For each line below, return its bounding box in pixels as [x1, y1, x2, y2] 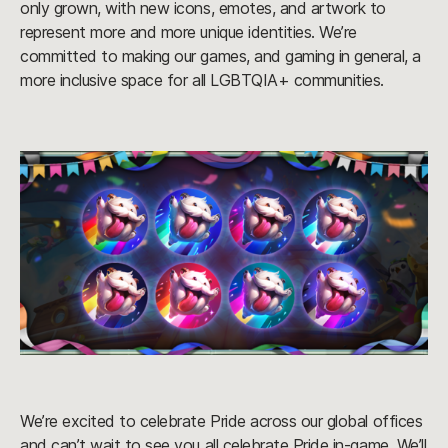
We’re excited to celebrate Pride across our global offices [20, 411, 423, 432]
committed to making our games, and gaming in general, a [20, 46, 421, 67]
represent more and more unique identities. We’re [20, 22, 357, 43]
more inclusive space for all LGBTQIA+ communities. [20, 70, 384, 91]
